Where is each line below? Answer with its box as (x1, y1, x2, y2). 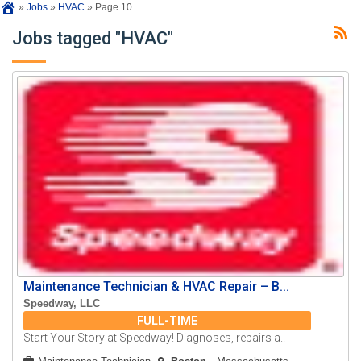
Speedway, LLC (23, 297, 101, 310)
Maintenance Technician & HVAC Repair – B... (23, 279, 290, 295)
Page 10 (95, 2, 132, 14)
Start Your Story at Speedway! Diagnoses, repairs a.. (23, 331, 286, 345)
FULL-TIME (137, 314, 198, 328)
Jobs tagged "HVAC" (12, 28, 173, 49)
